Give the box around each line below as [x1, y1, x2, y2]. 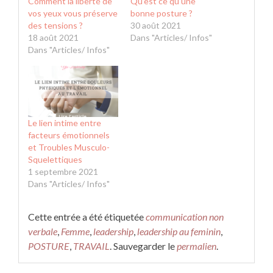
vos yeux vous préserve [28, 7, 118, 18]
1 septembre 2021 [28, 166, 98, 177]
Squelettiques [28, 154, 82, 165]
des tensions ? [28, 19, 83, 30]
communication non [146, 211, 224, 223]
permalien [177, 240, 216, 252]
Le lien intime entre [28, 118, 101, 129]
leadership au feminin [137, 225, 221, 238]
